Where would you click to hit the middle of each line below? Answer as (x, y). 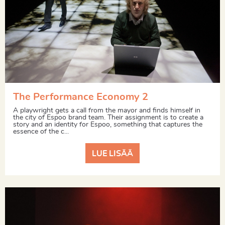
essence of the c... (41, 132)
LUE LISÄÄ (113, 153)
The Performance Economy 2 (81, 97)
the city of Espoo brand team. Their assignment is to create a (108, 118)
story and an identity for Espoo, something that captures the (108, 125)
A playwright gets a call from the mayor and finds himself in (107, 111)
